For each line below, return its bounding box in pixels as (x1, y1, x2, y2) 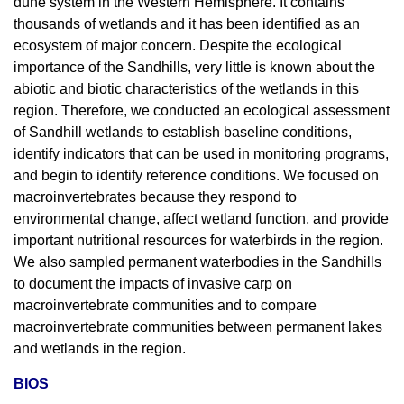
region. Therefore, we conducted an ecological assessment (14, 102, 390, 118)
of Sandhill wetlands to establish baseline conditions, (14, 124, 352, 140)
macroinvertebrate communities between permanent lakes (14, 318, 382, 335)
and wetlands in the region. (14, 340, 186, 356)
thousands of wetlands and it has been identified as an (14, 15, 360, 32)
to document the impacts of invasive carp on (14, 275, 292, 291)
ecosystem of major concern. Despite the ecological (14, 37, 342, 53)
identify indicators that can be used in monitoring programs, (14, 145, 389, 161)
